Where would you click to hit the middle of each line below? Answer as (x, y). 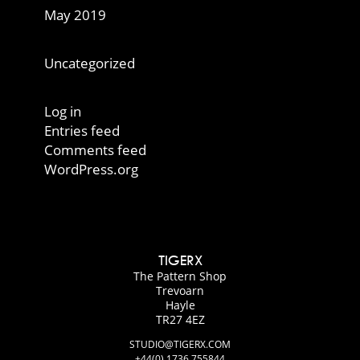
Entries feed (82, 131)
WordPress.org (91, 169)
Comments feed (95, 150)
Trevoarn (180, 290)
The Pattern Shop (180, 276)
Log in (63, 111)
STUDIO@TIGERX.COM (180, 344)
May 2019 (75, 15)
